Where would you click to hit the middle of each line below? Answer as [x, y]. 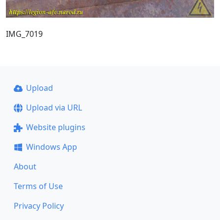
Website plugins [55, 127]
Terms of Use [38, 186]
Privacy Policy [39, 206]
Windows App [51, 147]
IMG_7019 [24, 34]
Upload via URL [54, 108]
